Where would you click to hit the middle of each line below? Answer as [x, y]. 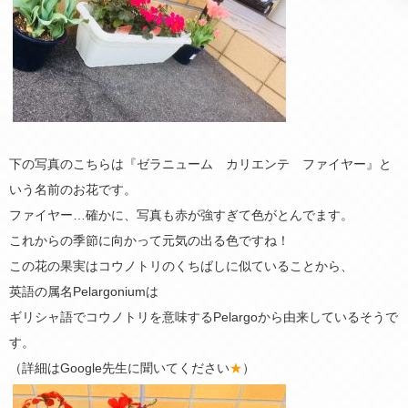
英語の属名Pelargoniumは [84, 291]
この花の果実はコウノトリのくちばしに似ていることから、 [181, 265]
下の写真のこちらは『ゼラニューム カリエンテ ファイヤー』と [200, 163]
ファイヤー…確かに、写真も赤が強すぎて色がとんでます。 [181, 214]
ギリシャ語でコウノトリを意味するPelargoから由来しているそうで [204, 316]
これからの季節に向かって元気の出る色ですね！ [149, 240]
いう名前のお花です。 [73, 189]
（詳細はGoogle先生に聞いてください [119, 367]
